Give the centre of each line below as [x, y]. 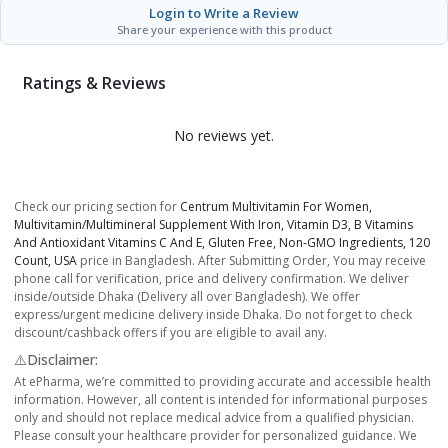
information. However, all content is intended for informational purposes [220, 399]
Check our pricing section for [97, 206]
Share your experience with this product [224, 29]
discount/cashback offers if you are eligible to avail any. [170, 332]
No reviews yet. [224, 135]
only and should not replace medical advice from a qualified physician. [214, 417]
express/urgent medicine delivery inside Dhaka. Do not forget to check [213, 314]
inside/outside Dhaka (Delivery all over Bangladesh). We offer [187, 296]
